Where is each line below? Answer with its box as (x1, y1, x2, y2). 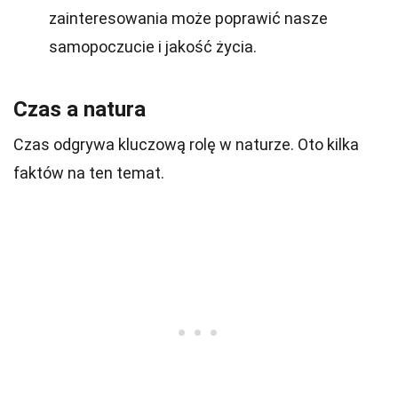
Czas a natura (13, 97, 146, 122)
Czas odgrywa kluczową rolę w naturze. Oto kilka (13, 135, 359, 154)
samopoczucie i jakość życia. (49, 37, 257, 56)
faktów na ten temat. (13, 163, 164, 182)
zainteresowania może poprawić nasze (49, 9, 328, 28)
